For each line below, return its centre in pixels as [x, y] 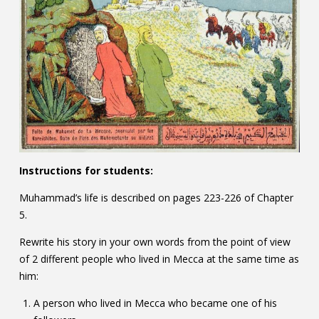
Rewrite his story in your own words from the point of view [155, 242]
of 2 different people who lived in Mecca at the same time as [159, 259]
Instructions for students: [86, 171]
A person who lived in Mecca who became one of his [155, 303]
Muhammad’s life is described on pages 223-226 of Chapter [156, 198]
